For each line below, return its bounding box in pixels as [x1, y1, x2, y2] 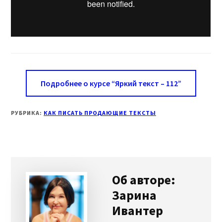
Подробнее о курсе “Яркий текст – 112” [41, 78, 181, 89]
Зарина [112, 187, 157, 204]
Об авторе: [112, 171, 176, 188]
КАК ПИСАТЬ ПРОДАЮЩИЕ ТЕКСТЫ [44, 109, 156, 117]
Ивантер [112, 202, 164, 219]
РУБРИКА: [11, 109, 44, 117]
